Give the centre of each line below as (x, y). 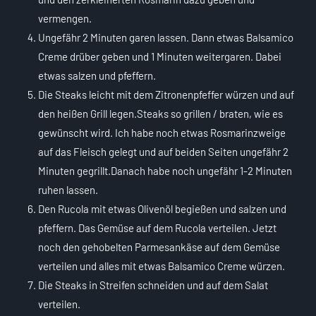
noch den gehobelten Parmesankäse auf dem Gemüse (159, 247)
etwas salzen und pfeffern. (97, 76)
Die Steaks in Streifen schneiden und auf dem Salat (153, 285)
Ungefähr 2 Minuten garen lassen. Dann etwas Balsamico (166, 38)
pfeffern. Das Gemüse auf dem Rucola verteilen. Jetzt (157, 228)
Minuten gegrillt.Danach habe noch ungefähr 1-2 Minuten (165, 171)
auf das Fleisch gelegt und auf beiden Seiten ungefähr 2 (163, 152)
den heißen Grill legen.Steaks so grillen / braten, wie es (160, 114)
